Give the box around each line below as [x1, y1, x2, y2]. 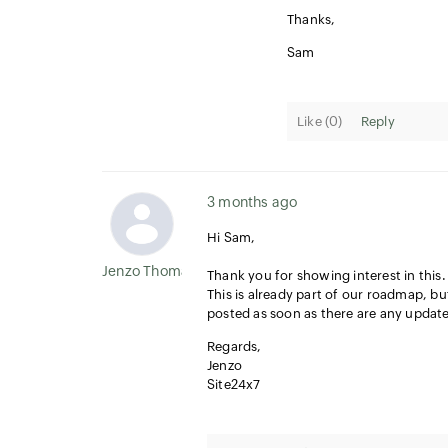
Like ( [297, 114, 330, 129]
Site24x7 [207, 377, 261, 392]
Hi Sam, [207, 230, 256, 245]
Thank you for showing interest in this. [207, 268, 446, 283]
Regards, [207, 339, 262, 354]
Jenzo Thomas [102, 263, 197, 279]
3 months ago [207, 194, 298, 210]
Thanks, [287, 12, 336, 27]
